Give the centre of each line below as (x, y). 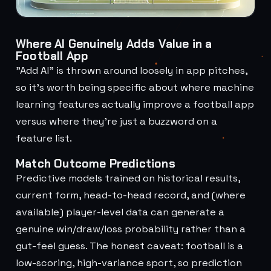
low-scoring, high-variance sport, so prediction (129, 263)
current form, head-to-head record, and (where (131, 195)
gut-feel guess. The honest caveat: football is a (129, 246)
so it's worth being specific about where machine (135, 87)
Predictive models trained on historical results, (128, 178)
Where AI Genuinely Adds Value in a (114, 44)
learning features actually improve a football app (135, 104)
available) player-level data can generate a (120, 212)
